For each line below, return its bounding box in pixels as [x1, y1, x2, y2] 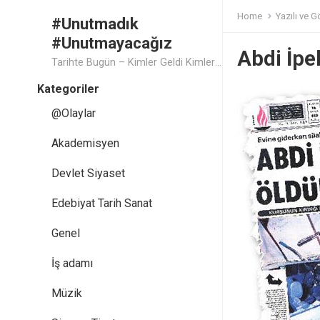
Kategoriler [37, 82, 99, 96]
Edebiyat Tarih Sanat [51, 196, 152, 210]
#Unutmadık [51, 14, 139, 33]
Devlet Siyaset [51, 166, 125, 180]
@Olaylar [51, 106, 96, 120]
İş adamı [51, 256, 93, 270]
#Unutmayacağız [51, 34, 172, 52]
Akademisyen [51, 136, 119, 150]
